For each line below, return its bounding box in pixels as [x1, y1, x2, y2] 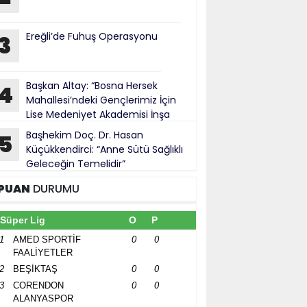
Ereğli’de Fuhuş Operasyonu [26, 29, 158, 43]
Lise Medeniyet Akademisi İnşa [26, 108, 170, 121]
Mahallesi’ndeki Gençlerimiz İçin [26, 93, 176, 107]
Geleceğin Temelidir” [26, 157, 125, 171]
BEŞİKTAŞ [13, 264, 58, 274]
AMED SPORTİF [13, 234, 81, 245]
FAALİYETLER [13, 247, 73, 258]
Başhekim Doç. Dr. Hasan [26, 128, 143, 142]
